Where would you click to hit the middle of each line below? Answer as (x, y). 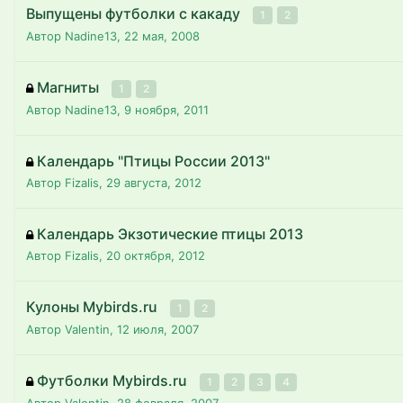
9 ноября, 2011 (166, 110)
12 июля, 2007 (158, 329)
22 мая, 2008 (162, 36)
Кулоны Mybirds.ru (94, 307)
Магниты (70, 87)
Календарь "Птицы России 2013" (153, 161)
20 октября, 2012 (156, 255)
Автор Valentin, (72, 329)
